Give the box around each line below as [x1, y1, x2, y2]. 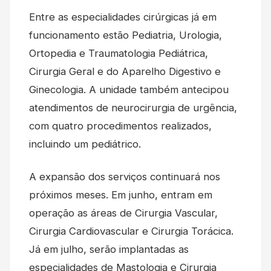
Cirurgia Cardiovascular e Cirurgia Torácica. [29, 224, 233, 237]
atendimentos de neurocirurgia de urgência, [29, 101, 237, 114]
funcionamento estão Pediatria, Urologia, [29, 28, 222, 41]
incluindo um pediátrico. [29, 137, 141, 150]
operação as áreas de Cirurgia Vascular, [29, 206, 218, 219]
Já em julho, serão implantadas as [29, 243, 189, 255]
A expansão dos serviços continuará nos [29, 170, 220, 183]
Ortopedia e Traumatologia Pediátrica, [29, 47, 208, 59]
